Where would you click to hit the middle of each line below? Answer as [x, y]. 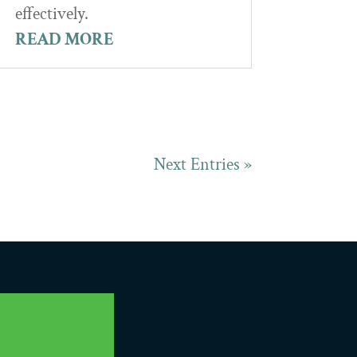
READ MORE [64, 39]
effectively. [51, 14]
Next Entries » [203, 165]
